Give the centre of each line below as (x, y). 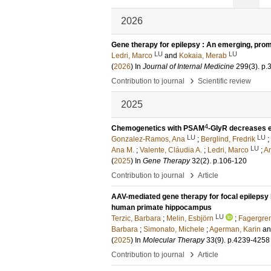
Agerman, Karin (235, 229)
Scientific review (224, 81)
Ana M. (123, 150)
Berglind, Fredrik (228, 139)
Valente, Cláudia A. (171, 150)
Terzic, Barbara (136, 218)
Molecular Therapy (174, 240)
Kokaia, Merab (203, 56)
